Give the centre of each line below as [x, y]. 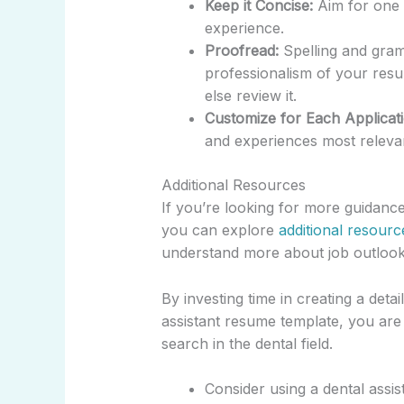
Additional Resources [233, 185]
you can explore [220, 230]
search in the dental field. [247, 343]
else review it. [250, 96]
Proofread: [241, 50]
